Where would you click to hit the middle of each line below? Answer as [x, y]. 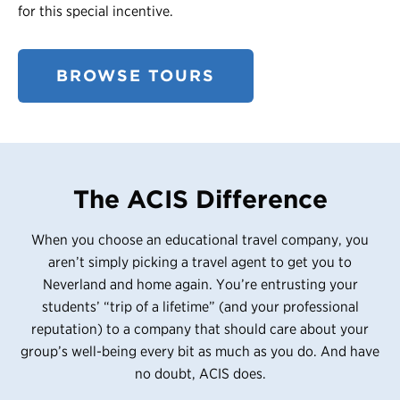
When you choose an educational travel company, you [200, 239]
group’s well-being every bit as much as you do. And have [200, 351]
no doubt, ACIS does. [200, 373]
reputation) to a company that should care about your [200, 329]
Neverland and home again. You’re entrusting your [200, 284]
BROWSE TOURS [136, 75]
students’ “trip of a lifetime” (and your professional [200, 306]
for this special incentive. [96, 11]
